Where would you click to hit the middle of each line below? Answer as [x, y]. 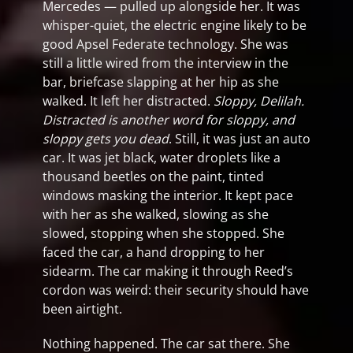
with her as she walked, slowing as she [156, 214]
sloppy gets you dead [106, 139]
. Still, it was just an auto [240, 139]
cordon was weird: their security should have [176, 290]
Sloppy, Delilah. [259, 101]
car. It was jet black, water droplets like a [162, 158]
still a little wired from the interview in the [165, 63]
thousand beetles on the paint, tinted [153, 176]
